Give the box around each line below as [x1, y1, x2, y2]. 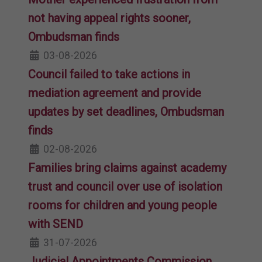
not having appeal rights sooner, [28, 11, 191, 25]
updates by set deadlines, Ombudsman [28, 104, 224, 119]
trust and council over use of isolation [28, 179, 222, 194]
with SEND [28, 216, 83, 231]
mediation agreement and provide [28, 85, 201, 100]
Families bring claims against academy [28, 160, 226, 175]
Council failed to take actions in [28, 67, 190, 81]
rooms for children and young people [28, 198, 217, 212]
